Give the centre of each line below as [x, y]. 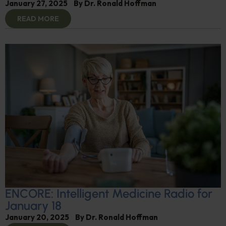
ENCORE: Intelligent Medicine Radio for [109, 194]
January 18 [33, 206]
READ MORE [38, 18]
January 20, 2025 [37, 217]
